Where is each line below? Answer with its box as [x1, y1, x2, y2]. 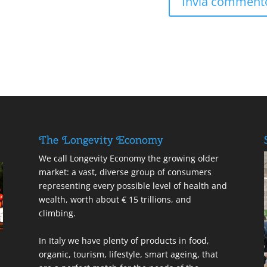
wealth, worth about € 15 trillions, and [38, 193, 191, 205]
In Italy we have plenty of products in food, [38, 234, 209, 246]
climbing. [38, 207, 76, 219]
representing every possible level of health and [38, 179, 227, 191]
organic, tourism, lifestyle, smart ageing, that [38, 248, 218, 260]
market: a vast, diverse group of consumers [38, 166, 212, 178]
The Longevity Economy [38, 132, 163, 147]
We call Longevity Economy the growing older [38, 152, 219, 164]
